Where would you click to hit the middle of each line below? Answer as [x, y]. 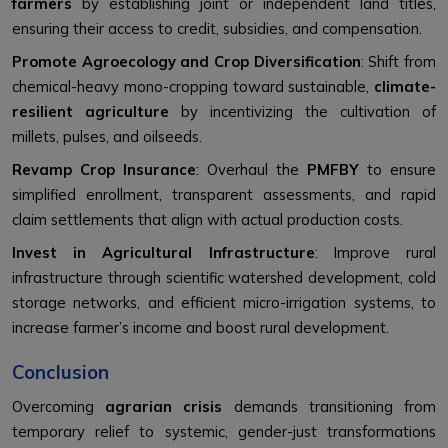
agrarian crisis [164, 406]
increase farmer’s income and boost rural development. [200, 327]
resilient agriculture [90, 111]
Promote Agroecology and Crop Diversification [186, 61]
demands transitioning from [329, 406]
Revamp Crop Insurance [104, 169]
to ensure [397, 169]
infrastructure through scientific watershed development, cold [224, 277]
